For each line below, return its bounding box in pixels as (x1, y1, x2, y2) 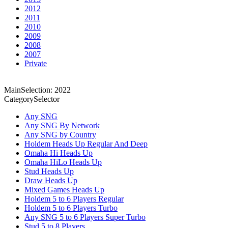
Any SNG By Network (24, 121, 100, 130)
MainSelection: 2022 (4, 85, 71, 94)
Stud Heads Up (24, 166, 74, 176)
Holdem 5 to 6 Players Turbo (24, 203, 118, 212)
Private (24, 59, 47, 68)
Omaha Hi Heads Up (24, 148, 93, 157)
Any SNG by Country (24, 130, 96, 139)
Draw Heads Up (24, 176, 77, 185)
